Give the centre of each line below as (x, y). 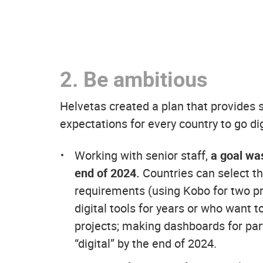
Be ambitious (146, 79)
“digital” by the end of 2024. (146, 243)
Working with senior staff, (141, 155)
